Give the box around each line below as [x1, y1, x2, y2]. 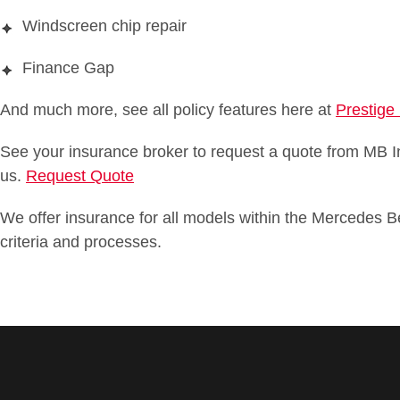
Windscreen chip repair [22, 17, 187, 36]
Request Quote [26, 167, 134, 186]
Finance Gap [22, 59, 114, 78]
